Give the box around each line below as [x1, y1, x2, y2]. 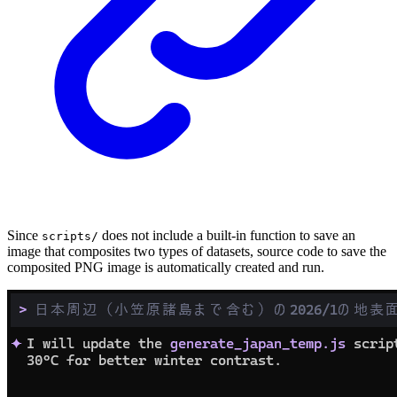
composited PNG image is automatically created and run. [7, 259, 324, 275]
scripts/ [42, 229, 98, 243]
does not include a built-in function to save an [98, 227, 355, 243]
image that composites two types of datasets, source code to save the [7, 243, 386, 259]
